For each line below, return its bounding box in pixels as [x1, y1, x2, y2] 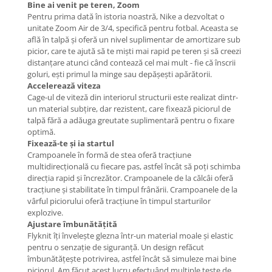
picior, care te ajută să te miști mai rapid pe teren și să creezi [27, 46, 241, 57]
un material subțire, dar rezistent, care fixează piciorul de [27, 103, 231, 115]
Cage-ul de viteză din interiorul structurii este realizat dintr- [27, 92, 238, 103]
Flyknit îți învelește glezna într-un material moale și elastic [27, 230, 233, 242]
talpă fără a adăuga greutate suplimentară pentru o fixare [27, 115, 234, 126]
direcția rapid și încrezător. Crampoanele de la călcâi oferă [27, 172, 233, 184]
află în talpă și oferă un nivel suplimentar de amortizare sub [27, 34, 240, 46]
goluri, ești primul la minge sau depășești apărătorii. [27, 69, 212, 80]
